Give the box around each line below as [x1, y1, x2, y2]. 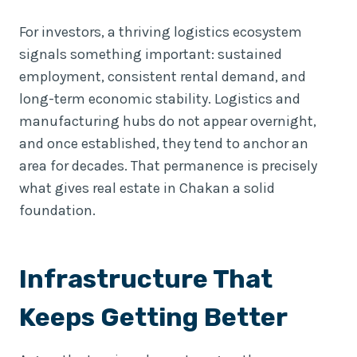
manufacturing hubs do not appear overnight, [19, 112, 316, 130]
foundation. [19, 201, 96, 219]
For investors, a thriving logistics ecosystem [19, 22, 302, 41]
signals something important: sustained [19, 45, 282, 63]
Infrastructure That [19, 263, 273, 294]
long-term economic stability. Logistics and [19, 89, 300, 108]
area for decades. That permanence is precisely [19, 156, 317, 175]
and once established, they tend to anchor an [19, 134, 308, 152]
